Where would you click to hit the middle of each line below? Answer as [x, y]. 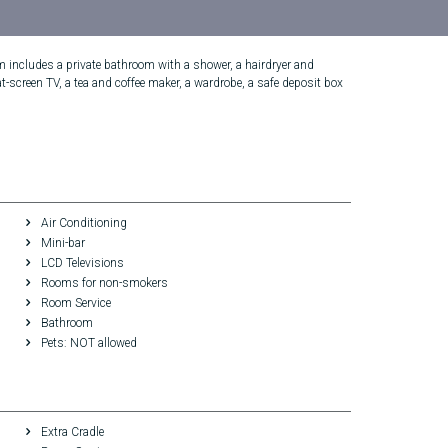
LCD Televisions [80, 263]
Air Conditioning [82, 223]
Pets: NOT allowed [87, 343]
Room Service [74, 303]
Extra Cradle [70, 432]
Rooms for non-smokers [102, 283]
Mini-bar [61, 243]
